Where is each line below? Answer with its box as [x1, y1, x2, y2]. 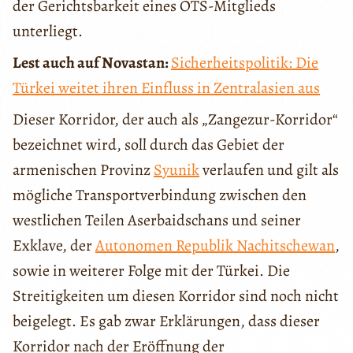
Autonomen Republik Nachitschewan [95, 234, 335, 256]
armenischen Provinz [13, 158, 154, 180]
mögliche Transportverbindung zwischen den [13, 184, 307, 206]
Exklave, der [13, 234, 95, 256]
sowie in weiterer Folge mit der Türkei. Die [13, 259, 290, 281]
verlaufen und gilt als [199, 158, 339, 180]
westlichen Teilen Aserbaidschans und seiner [13, 209, 301, 231]
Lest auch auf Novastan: [13, 51, 171, 73]
